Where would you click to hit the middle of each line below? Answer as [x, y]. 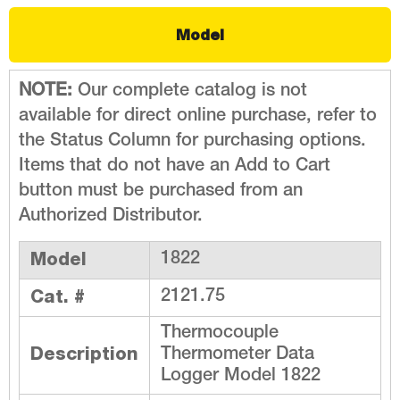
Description [84, 354]
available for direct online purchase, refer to [198, 117]
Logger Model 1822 [241, 377]
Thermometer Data [237, 356]
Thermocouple [220, 334]
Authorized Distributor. [111, 217]
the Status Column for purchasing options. [192, 142]
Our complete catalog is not [192, 92]
